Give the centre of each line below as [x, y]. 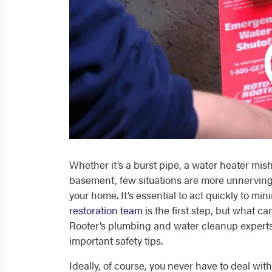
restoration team [106, 210]
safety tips [138, 240]
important [92, 240]
